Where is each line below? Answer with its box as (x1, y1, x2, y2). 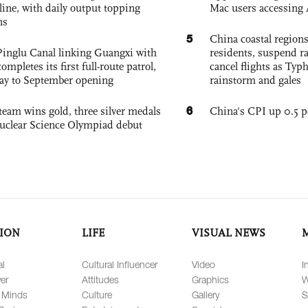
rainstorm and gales (210, 73, 301, 87)
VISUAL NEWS (192, 225, 265, 239)
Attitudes (82, 273, 119, 285)
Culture (82, 288, 112, 300)
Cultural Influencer (82, 258, 157, 270)
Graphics (192, 273, 229, 285)
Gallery (192, 288, 219, 300)
